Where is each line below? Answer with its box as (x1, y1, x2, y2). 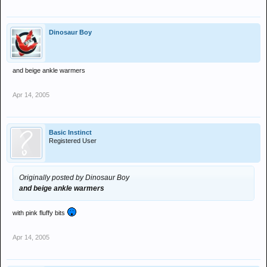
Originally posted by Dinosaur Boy (19, 173, 129, 182)
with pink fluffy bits (13, 209, 67, 216)
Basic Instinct (49, 129, 92, 136)
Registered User (49, 137, 97, 144)
